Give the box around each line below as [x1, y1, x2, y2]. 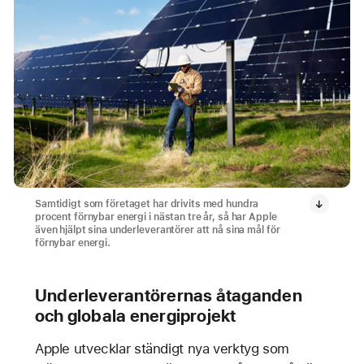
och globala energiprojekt [34, 305, 236, 327]
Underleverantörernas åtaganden [34, 285, 302, 306]
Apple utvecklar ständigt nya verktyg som [34, 340, 289, 357]
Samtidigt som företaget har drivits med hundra [34, 198, 259, 210]
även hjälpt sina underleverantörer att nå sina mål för [34, 224, 280, 236]
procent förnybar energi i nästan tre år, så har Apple [34, 211, 277, 223]
